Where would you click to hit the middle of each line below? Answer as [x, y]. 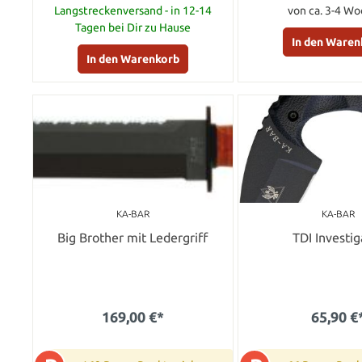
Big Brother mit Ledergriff [133, 237]
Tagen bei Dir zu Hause [133, 27]
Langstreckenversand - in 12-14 [133, 10]
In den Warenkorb [133, 59]
